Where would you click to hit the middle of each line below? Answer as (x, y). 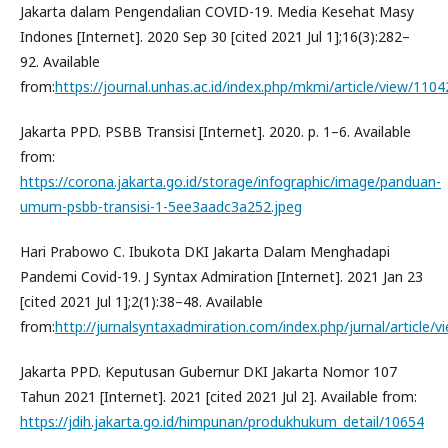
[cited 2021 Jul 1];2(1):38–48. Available (141, 301)
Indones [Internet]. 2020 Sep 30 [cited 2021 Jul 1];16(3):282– (215, 36)
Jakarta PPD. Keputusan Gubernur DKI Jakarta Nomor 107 (208, 371)
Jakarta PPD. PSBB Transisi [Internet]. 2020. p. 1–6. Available (215, 131)
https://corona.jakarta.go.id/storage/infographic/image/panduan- (230, 181)
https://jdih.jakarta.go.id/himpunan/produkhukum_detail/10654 (222, 421)
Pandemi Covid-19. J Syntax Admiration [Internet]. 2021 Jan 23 (221, 276)
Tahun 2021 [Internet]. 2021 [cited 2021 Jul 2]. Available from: (218, 396)
